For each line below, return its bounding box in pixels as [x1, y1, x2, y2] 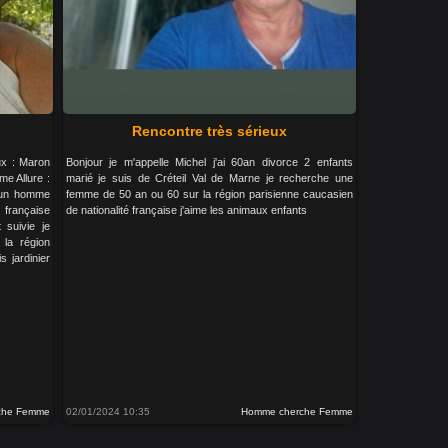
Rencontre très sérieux [131, 123, 287, 139]
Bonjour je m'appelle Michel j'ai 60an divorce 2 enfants [65, 156, 353, 168]
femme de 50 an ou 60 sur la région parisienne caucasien [65, 188, 353, 200]
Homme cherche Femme [240, 406, 353, 417]
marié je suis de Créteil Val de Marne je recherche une [65, 172, 353, 184]
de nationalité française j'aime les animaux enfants [65, 204, 307, 216]
